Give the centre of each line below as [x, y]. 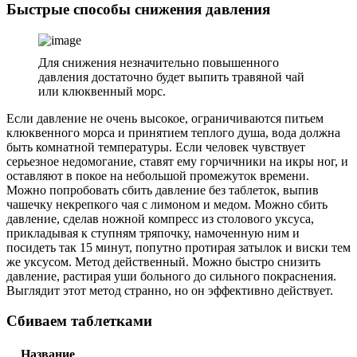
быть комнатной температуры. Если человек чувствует [156, 147]
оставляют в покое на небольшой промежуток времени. [158, 175]
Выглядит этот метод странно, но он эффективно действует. [170, 290]
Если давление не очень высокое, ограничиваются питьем [165, 118]
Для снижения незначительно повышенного [159, 62]
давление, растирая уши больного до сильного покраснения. [171, 276]
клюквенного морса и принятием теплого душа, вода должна [173, 132]
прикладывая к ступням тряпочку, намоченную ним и [153, 233]
